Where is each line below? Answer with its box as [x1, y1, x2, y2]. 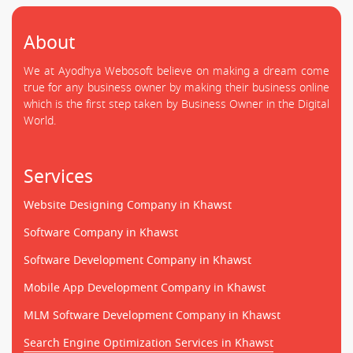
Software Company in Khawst [24, 224, 178, 241]
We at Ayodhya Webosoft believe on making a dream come [24, 62, 329, 80]
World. [24, 112, 56, 129]
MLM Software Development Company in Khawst [24, 307, 281, 324]
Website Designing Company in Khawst [24, 196, 232, 214]
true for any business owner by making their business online [24, 79, 329, 96]
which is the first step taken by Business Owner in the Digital [24, 95, 329, 113]
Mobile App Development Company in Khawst [24, 279, 266, 296]
